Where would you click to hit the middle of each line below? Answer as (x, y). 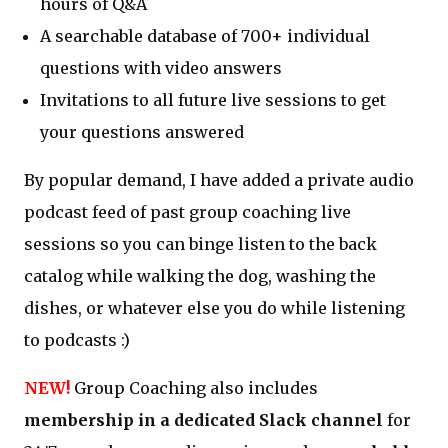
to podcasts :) (77, 339)
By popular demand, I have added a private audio (219, 179)
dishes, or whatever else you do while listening (214, 307)
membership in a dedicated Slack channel (203, 419)
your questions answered (142, 131)
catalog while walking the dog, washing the (200, 275)
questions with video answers (161, 67)
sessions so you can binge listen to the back (200, 243)
